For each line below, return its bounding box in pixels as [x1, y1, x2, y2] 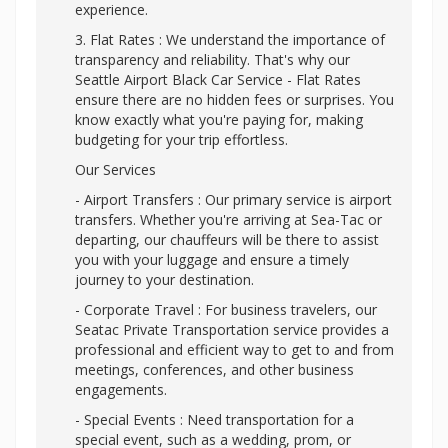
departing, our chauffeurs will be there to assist [75, 230, 379, 249]
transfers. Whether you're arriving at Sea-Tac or [75, 210, 382, 229]
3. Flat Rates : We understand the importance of [75, 30, 385, 49]
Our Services [75, 160, 156, 179]
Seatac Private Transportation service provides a [75, 320, 389, 339]
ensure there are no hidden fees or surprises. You [75, 90, 394, 109]
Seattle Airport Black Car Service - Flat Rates [75, 70, 361, 89]
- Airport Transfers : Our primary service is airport [75, 190, 392, 209]
